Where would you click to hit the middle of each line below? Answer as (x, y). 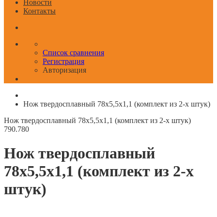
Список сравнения (73, 53)
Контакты (39, 11)
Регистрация (63, 62)
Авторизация (64, 70)
